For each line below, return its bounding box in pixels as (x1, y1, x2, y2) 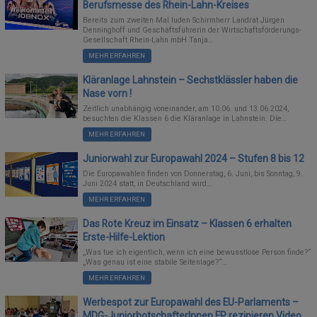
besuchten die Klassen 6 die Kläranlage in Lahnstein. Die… (83, 114, 287, 124)
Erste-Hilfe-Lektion (83, 231, 166, 243)
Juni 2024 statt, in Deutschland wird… (83, 179, 212, 189)
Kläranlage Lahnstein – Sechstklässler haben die (83, 74, 299, 86)
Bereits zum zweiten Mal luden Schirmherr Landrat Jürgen (83, 16, 285, 25)
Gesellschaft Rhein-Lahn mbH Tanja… (83, 35, 214, 45)
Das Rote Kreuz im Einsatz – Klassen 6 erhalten (83, 217, 292, 229)
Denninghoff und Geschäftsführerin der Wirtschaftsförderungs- (83, 25, 302, 35)
